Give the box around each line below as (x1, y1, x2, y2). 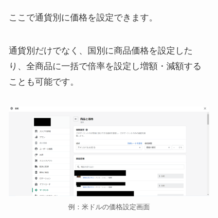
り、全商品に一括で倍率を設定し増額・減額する (8, 61, 201, 71)
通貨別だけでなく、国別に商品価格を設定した (8, 45, 193, 55)
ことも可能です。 (8, 76, 79, 87)
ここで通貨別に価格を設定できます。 (8, 12, 158, 22)
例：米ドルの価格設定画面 (68, 202, 150, 211)
